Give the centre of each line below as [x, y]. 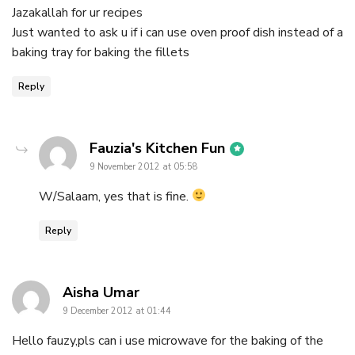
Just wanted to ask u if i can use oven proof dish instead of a [177, 32]
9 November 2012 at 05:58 [144, 166]
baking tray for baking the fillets [101, 52]
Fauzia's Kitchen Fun [157, 148]
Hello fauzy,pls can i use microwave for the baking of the [168, 340]
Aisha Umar [101, 292]
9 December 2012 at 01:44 [117, 311]
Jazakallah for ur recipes [77, 12]
